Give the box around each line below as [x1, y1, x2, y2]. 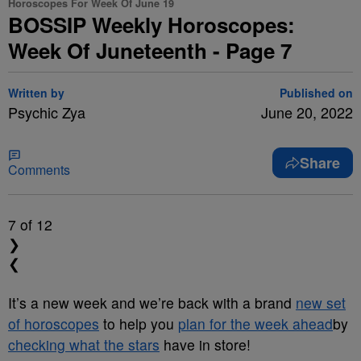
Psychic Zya [8, 102, 85, 122]
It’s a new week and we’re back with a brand [8, 293, 296, 313]
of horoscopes [8, 313, 99, 334]
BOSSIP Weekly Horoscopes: [8, 10, 295, 39]
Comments [8, 160, 70, 179]
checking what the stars [8, 334, 160, 355]
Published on [280, 85, 353, 101]
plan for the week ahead [178, 313, 333, 334]
